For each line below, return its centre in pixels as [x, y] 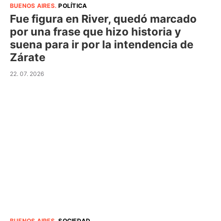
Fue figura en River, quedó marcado [103, 18]
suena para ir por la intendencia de [102, 44]
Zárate [28, 57]
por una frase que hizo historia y [95, 31]
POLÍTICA [73, 5]
